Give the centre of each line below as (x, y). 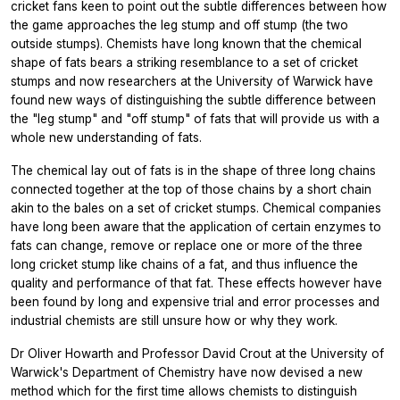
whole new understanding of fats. (106, 137)
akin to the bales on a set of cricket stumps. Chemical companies (196, 208)
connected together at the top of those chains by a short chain (191, 189)
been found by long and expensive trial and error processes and (195, 301)
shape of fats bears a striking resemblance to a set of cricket (184, 62)
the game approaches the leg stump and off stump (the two (179, 25)
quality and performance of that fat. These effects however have (196, 283)
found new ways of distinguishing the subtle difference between (193, 100)
